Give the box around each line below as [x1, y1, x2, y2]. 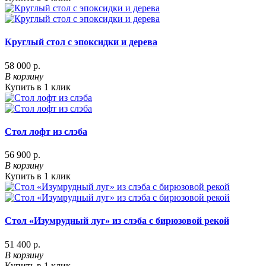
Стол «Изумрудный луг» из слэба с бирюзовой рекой [5, 216, 229, 226]
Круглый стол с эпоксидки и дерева [5, 37, 157, 47]
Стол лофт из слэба [5, 126, 87, 137]
